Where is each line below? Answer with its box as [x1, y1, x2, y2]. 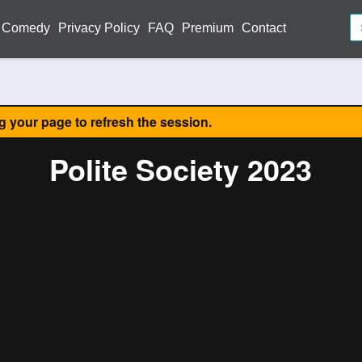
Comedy [2, 21, 50, 35]
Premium [182, 21, 234, 35]
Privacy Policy [58, 21, 140, 35]
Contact [242, 21, 286, 35]
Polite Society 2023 [49, 148, 312, 190]
